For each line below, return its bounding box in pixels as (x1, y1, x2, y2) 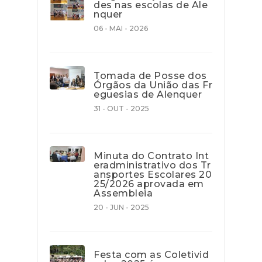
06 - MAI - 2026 (94, 23, 148, 33)
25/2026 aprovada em (94, 178, 204, 189)
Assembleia (94, 187, 153, 199)
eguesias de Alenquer (94, 88, 202, 100)
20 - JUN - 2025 (94, 202, 149, 212)
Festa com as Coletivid (94, 249, 209, 260)
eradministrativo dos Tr (94, 159, 211, 171)
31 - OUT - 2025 (94, 104, 149, 113)
